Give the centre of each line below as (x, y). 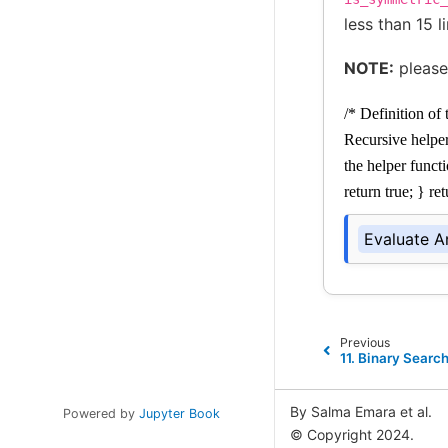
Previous (364, 342)
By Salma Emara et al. (361, 412)
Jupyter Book (179, 414)
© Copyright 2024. (352, 435)
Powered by (100, 414)
